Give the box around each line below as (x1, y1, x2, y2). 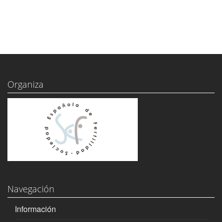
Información (15, 203, 56, 215)
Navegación (7, 183, 55, 195)
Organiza (7, 78, 44, 91)
